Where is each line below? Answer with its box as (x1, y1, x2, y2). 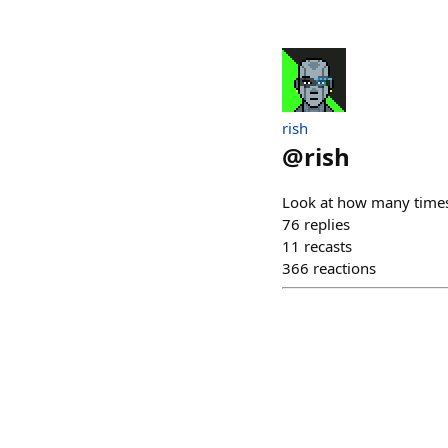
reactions (313, 258, 376, 278)
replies (304, 214, 350, 234)
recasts (304, 236, 352, 256)
